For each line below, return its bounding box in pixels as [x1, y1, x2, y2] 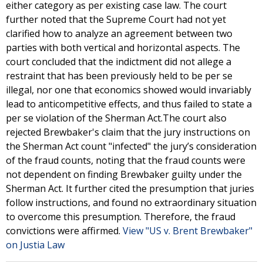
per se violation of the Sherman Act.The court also [6, 112, 227, 124]
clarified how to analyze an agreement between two [6, 27, 232, 40]
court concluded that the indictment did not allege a [6, 55, 231, 68]
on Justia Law [6, 238, 65, 251]
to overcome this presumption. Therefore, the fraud [6, 210, 235, 223]
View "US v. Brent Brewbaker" [123, 224, 252, 237]
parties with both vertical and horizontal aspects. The [6, 41, 240, 54]
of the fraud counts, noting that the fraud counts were [6, 154, 245, 167]
